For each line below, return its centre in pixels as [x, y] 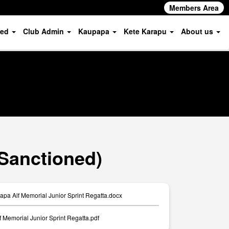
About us [198, 31]
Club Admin [44, 31]
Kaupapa [95, 31]
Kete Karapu [146, 31]
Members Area [194, 8]
